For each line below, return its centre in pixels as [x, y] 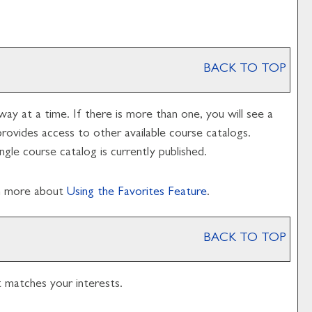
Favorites [141, 193]
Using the [92, 193]
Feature [186, 193]
